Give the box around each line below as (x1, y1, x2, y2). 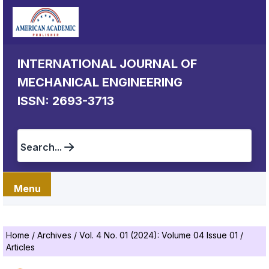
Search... (20, 141, 62, 154)
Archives (37, 230, 74, 240)
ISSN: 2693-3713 (17, 94, 114, 108)
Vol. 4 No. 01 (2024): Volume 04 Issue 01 (79, 230, 240, 240)
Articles (6, 242, 35, 252)
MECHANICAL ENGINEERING (17, 75, 183, 89)
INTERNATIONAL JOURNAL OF (17, 56, 197, 71)
